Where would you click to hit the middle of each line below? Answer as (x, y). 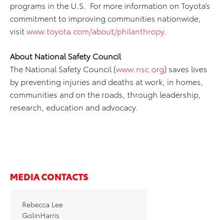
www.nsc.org (140, 69)
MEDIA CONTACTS (49, 176)
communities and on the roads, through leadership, (105, 94)
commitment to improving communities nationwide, (105, 18)
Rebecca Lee (42, 204)
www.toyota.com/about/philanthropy (95, 31)
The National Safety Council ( (63, 69)
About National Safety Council (65, 56)
